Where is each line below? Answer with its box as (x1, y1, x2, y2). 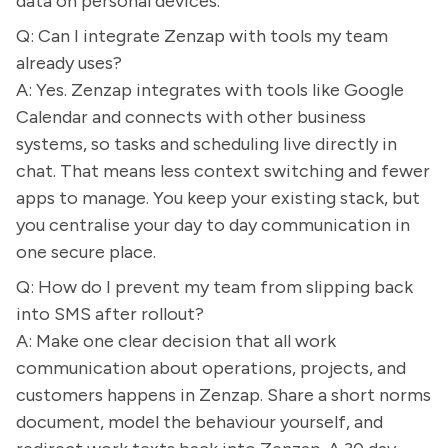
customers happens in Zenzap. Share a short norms (16, 384, 431, 406)
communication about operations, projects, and (16, 357, 406, 379)
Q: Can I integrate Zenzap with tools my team (16, 25, 388, 47)
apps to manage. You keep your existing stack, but (16, 187, 420, 209)
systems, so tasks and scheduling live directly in (16, 133, 397, 155)
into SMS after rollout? (16, 303, 204, 325)
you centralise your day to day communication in (16, 214, 410, 236)
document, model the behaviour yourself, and (16, 411, 383, 433)
